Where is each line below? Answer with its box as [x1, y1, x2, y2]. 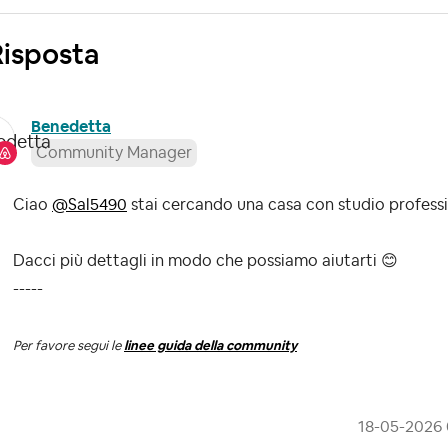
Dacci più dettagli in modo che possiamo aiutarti [13, 253, 381, 270]
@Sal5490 [52, 197, 127, 214]
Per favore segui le [13, 339, 124, 353]
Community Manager [36, 145, 192, 162]
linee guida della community [124, 339, 297, 353]
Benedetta [31, 119, 111, 136]
